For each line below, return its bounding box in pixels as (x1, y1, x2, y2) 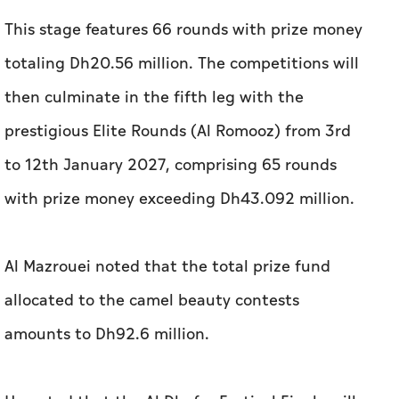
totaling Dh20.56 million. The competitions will (4, 51, 359, 76)
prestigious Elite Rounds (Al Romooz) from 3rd (4, 118, 351, 143)
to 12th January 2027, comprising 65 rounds (4, 152, 337, 177)
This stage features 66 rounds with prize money (4, 17, 362, 42)
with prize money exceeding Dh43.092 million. (4, 186, 354, 211)
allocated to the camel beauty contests (4, 288, 299, 313)
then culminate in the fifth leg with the (4, 85, 304, 110)
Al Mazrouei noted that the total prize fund (4, 254, 330, 279)
